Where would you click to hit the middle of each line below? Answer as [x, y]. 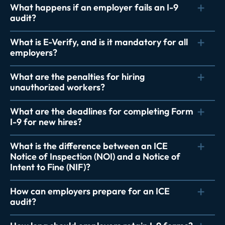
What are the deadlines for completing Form [102, 111]
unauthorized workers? [58, 87]
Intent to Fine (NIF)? [50, 167]
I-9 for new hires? [46, 122]
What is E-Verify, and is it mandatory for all [99, 42]
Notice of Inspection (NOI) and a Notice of [95, 156]
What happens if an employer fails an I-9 [94, 7]
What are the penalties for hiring [77, 76]
